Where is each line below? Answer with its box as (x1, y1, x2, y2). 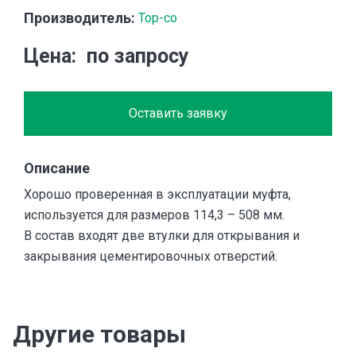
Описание (24, 160, 90, 177)
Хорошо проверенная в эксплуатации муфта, (24, 187, 291, 203)
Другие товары (13, 320, 186, 349)
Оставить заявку (129, 106, 227, 122)
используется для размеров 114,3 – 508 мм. (24, 207, 284, 223)
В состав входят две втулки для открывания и (24, 228, 300, 244)
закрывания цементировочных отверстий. (24, 249, 277, 265)
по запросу (86, 44, 189, 68)
